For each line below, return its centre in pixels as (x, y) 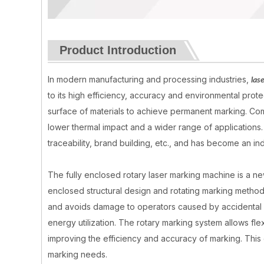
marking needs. (77, 254)
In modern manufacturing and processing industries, (149, 79)
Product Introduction (118, 50)
